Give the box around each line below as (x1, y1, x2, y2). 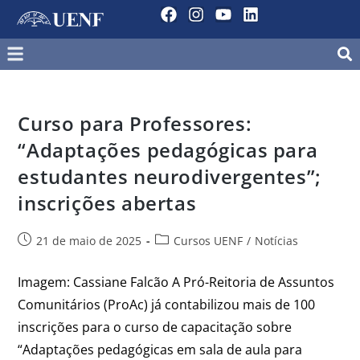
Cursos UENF (174, 233, 243, 249)
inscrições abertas (18, 190, 197, 217)
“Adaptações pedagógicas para (18, 137, 318, 164)
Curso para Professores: (18, 110, 252, 137)
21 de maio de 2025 (36, 233, 142, 249)
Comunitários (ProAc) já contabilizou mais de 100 (18, 296, 316, 314)
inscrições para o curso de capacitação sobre (18, 318, 292, 337)
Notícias (255, 233, 299, 249)
